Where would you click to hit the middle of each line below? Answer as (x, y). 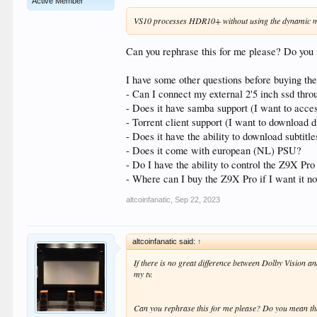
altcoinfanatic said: (165, 242)
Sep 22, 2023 (198, 200)
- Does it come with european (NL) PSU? (214, 151)
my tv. (144, 274)
